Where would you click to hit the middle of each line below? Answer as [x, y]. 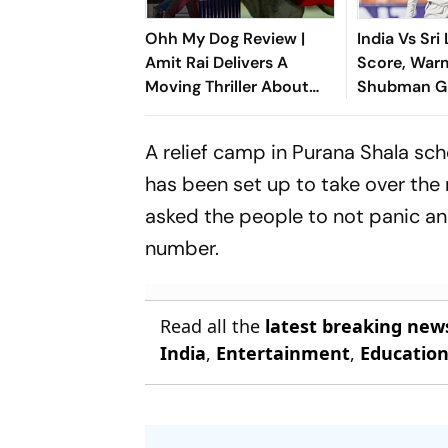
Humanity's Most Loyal [231, 110]
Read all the [213, 325]
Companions [194, 134]
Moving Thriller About [227, 86]
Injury [379, 134]
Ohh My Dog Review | [225, 38]
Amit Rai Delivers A [217, 62]
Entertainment [283, 352]
